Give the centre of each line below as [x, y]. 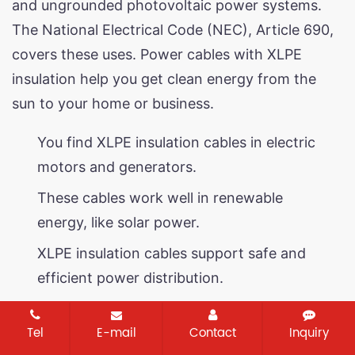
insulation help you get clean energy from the [164, 78]
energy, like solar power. [118, 222]
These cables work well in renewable [160, 197]
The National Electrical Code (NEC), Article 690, [173, 29]
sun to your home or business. [113, 103]
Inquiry [309, 333]
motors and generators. [117, 166]
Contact [212, 333]
